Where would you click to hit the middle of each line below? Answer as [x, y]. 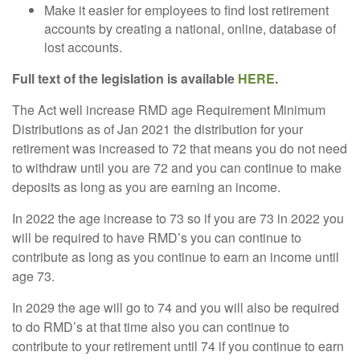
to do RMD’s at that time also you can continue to [151, 327]
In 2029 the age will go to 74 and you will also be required [176, 308]
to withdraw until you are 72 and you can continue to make [177, 168]
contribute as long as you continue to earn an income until [176, 257]
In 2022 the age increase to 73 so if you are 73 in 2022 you [178, 219]
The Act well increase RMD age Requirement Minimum [169, 110]
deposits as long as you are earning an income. [146, 187]
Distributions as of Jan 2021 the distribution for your [157, 129]
